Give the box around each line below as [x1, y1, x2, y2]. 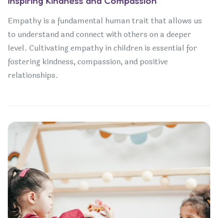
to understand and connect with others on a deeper [8, 28, 191, 40]
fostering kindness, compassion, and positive [8, 55, 168, 68]
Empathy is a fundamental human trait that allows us [8, 15, 202, 27]
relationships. [8, 69, 58, 81]
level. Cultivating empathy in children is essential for [8, 42, 197, 54]
